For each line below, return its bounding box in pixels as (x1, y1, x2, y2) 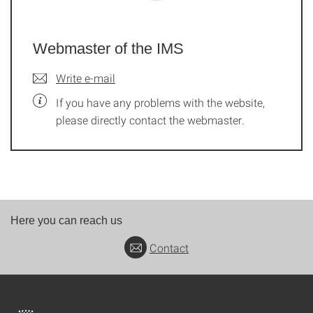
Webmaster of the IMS (33, 40, 184, 57)
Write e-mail (56, 71, 115, 85)
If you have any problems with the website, (56, 95, 265, 110)
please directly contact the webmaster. (56, 112, 245, 127)
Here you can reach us (10, 214, 122, 226)
